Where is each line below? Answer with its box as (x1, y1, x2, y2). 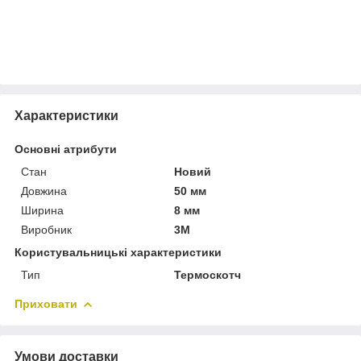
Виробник (21, 222, 72, 236)
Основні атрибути (15, 142, 117, 156)
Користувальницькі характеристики (15, 245, 222, 259)
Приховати (15, 297, 77, 310)
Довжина (21, 184, 67, 197)
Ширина (21, 203, 64, 217)
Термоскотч (174, 268, 242, 281)
